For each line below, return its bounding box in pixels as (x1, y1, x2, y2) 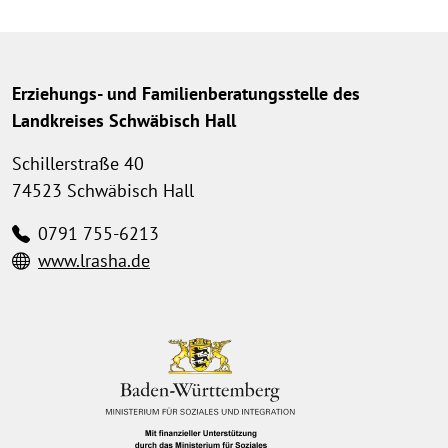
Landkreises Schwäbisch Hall (12, 109, 236, 133)
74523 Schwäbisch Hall (12, 179, 194, 203)
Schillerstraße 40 (12, 152, 144, 176)
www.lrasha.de (38, 249, 150, 273)
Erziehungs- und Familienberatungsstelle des (12, 82, 360, 106)
